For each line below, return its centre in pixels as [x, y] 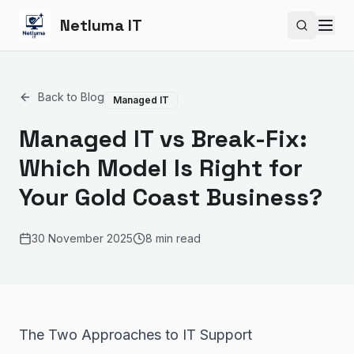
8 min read [173, 238]
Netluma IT [101, 25]
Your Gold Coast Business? [171, 197]
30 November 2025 [82, 238]
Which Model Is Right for [161, 168]
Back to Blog [71, 97]
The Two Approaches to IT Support [136, 335]
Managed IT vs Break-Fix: [163, 139]
